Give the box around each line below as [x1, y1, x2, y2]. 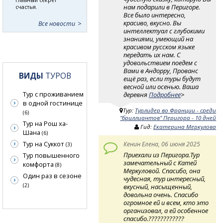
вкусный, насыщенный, [123, 182, 193, 191]
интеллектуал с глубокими [123, 26, 205, 35]
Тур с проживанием [23, 90, 84, 99]
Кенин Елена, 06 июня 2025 [123, 139, 201, 148]
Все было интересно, [123, 10, 186, 19]
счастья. [15, 3, 37, 10]
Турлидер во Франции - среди [135, 107, 217, 114]
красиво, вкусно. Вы [123, 18, 182, 27]
